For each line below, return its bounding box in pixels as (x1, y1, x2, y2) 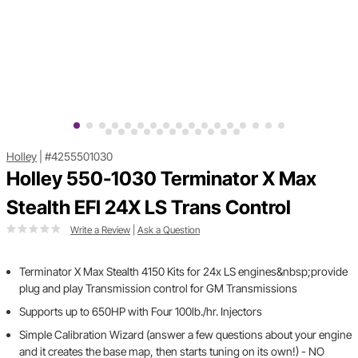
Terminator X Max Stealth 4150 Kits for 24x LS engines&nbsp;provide (19, 265, 348, 279)
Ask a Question (137, 224, 200, 237)
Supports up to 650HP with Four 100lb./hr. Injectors (19, 304, 262, 319)
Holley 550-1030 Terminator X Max (6, 167, 316, 191)
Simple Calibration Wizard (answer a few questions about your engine (19, 328, 352, 342)
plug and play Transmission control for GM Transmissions (19, 281, 297, 296)
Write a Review (70, 224, 130, 237)
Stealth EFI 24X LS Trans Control (6, 196, 291, 220)
